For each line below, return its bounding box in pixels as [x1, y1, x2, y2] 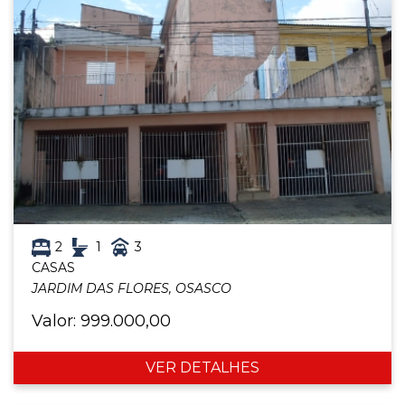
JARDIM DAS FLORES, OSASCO [32, 280, 231, 297]
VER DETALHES [146, 359, 259, 377]
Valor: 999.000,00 [32, 311, 171, 332]
